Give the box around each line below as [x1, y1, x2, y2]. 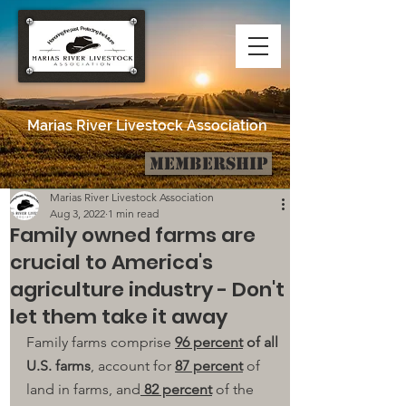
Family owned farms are [10, 221, 256, 249]
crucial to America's [10, 248, 213, 276]
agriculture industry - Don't [10, 275, 285, 304]
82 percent [140, 381, 212, 398]
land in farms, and [26, 381, 140, 398]
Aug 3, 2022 [50, 207, 105, 220]
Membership [149, 153, 268, 174]
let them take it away [10, 303, 227, 331]
